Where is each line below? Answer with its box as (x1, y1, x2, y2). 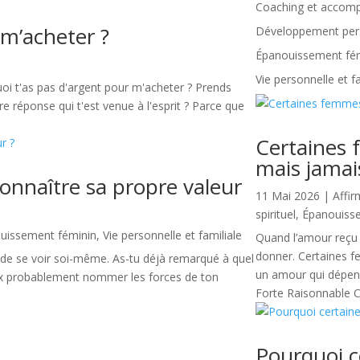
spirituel (256, 207, 297, 223)
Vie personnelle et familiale (103, 227, 243, 243)
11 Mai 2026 (256, 188, 321, 204)
